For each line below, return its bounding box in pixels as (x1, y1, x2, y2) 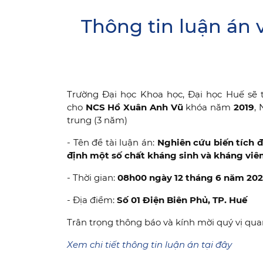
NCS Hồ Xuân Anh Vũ (85, 102, 183, 113)
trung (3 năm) (67, 114, 127, 126)
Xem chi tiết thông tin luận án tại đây (67, 239, 232, 251)
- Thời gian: (67, 172, 117, 184)
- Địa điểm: (67, 194, 117, 206)
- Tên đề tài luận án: (67, 137, 157, 149)
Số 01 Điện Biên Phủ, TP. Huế (117, 194, 249, 206)
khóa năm (183, 102, 234, 113)
